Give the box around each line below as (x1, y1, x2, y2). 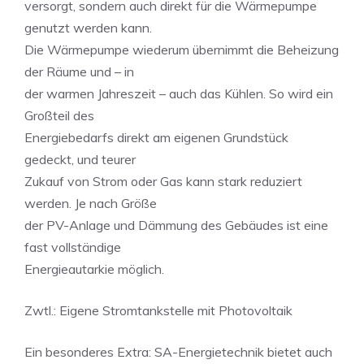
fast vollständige (24, 239, 121, 255)
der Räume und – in (24, 63, 134, 80)
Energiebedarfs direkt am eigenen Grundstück (24, 129, 288, 145)
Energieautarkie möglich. (24, 261, 164, 277)
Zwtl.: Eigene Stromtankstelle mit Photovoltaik (24, 302, 292, 318)
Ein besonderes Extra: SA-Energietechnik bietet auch (24, 344, 332, 360)
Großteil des (24, 107, 94, 123)
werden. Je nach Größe (24, 195, 157, 211)
